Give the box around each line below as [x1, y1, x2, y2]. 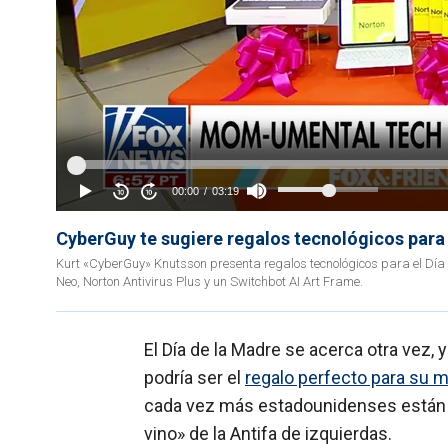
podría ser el [144, 367, 245, 389]
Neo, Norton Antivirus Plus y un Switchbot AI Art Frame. [56, 274, 363, 290]
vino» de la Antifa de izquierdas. [144, 423, 392, 445]
